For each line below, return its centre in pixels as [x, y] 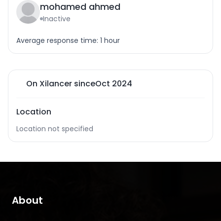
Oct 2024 [114, 84]
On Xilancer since [61, 84]
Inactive [57, 19]
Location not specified [55, 129]
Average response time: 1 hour [68, 40]
